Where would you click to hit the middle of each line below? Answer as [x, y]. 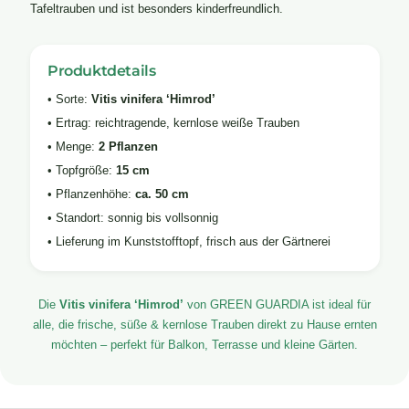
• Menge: [73, 146]
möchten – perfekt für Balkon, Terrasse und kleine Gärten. [204, 345]
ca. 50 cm [162, 194]
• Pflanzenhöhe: [91, 194]
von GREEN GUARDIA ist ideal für [277, 305]
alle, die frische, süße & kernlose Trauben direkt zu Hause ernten [204, 325]
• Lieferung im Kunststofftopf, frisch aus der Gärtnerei [189, 241]
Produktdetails [102, 71]
